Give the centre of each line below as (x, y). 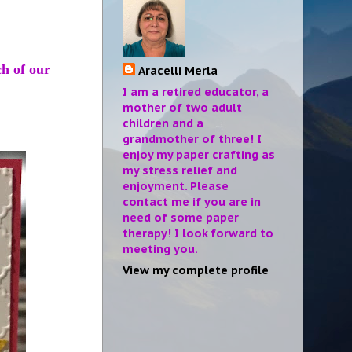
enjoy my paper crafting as (199, 155)
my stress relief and (180, 170)
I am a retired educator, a (196, 92)
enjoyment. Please (176, 186)
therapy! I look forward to (198, 233)
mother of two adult (182, 108)
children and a (163, 123)
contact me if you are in (192, 202)
